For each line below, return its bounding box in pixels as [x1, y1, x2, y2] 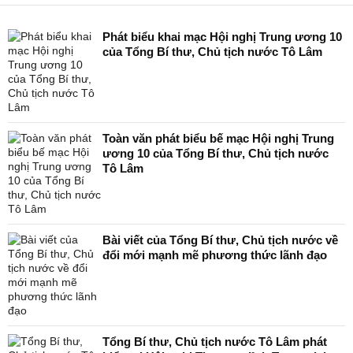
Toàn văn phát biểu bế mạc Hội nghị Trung [102, 132, 334, 145]
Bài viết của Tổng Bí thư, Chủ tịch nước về [102, 233, 338, 247]
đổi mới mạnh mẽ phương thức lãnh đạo [102, 248, 327, 262]
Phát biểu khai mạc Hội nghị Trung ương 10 [102, 30, 342, 43]
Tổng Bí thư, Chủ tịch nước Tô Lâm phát [102, 335, 327, 348]
